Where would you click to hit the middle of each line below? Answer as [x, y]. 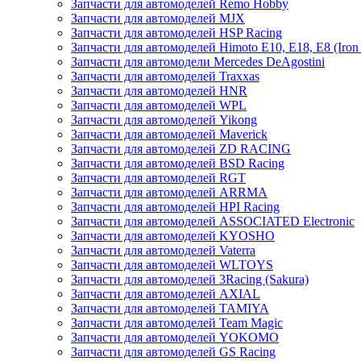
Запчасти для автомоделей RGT [158, 178]
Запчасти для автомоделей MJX [158, 18]
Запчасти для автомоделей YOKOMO [175, 337]
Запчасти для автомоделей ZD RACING [181, 149]
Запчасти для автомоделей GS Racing [173, 352]
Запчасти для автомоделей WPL [159, 105]
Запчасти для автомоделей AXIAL [166, 294]
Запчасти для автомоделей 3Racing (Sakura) [190, 279]
